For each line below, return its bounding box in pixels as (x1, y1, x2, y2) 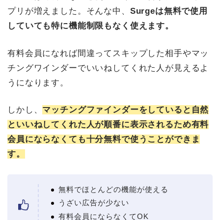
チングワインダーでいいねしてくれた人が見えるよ (7, 63, 209, 73)
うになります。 (7, 78, 69, 87)
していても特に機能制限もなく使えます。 (7, 21, 174, 31)
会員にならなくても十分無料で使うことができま (7, 135, 200, 144)
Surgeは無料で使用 (130, 6, 208, 16)
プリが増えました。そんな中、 (7, 6, 130, 16)
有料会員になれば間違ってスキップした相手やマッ (7, 48, 209, 58)
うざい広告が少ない (58, 198, 129, 207)
